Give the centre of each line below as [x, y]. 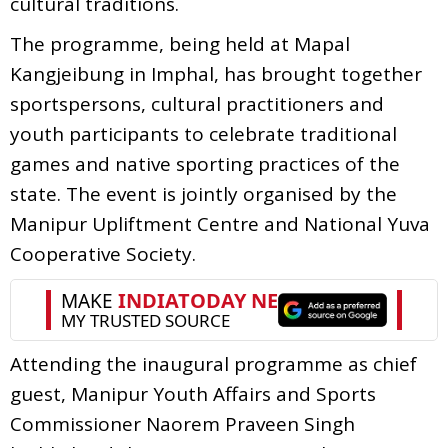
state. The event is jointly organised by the [203, 193]
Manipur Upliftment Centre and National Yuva [220, 223]
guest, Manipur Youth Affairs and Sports [193, 393]
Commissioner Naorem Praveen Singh [182, 423]
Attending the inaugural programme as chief [213, 363]
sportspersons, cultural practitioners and [197, 103]
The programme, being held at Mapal [180, 43]
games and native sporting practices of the [205, 163]
